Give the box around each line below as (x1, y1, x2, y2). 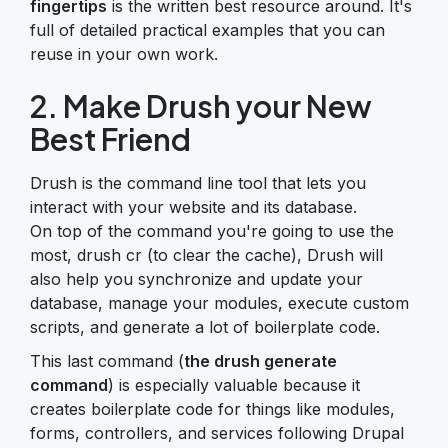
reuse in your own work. (30, 43, 218, 64)
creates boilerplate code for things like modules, (30, 398, 395, 419)
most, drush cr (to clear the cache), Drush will (30, 244, 383, 265)
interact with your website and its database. (30, 196, 357, 217)
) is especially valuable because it (108, 374, 360, 395)
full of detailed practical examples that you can (30, 19, 385, 40)
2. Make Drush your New (30, 86, 372, 125)
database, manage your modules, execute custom (30, 292, 409, 313)
